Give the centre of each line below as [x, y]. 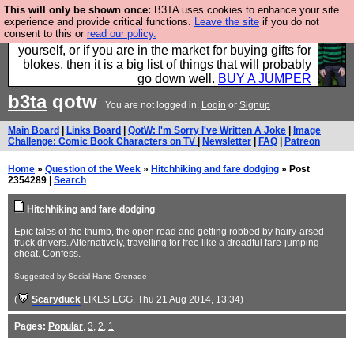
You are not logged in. [152, 105]
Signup [255, 105]
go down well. [178, 79]
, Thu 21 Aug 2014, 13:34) [188, 299]
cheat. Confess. [47, 254]
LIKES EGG [108, 299]
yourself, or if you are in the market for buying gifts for [165, 50]
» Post [294, 169]
